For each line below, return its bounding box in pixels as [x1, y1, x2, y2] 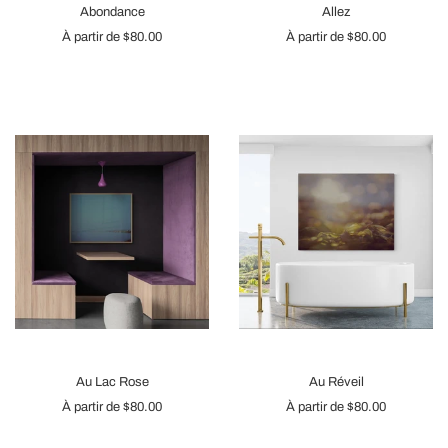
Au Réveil [308, 375, 364, 389]
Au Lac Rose [75, 375, 149, 389]
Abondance [79, 5, 145, 19]
